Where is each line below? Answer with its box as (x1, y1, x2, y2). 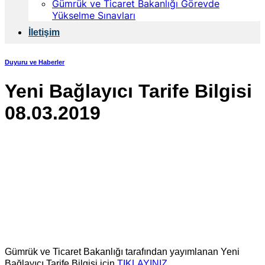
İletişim (28, 27, 60, 37)
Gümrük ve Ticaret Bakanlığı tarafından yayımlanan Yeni (5, 246, 240, 257)
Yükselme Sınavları (52, 9, 135, 21)
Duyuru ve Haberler (5, 58, 64, 66)
